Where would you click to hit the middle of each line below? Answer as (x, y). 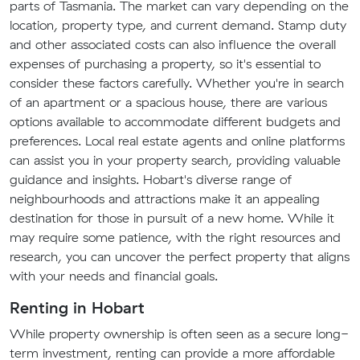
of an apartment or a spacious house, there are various (168, 102)
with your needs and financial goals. (114, 276)
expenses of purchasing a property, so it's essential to (165, 63)
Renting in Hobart (77, 307)
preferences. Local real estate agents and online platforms (177, 141)
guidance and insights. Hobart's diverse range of (151, 179)
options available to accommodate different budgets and (175, 121)
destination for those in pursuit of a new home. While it (172, 218)
